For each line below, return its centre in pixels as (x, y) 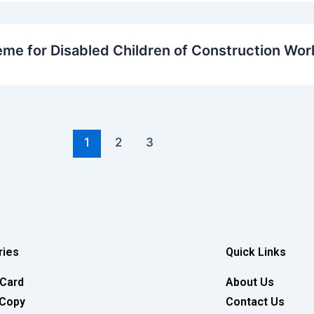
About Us (250, 282)
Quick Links (255, 252)
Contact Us (255, 301)
